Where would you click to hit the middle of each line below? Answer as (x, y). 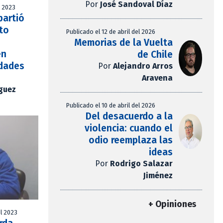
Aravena (157, 78)
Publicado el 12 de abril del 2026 (111, 32)
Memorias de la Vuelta (123, 43)
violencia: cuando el (128, 128)
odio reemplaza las (130, 140)
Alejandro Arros (143, 66)
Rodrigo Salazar (141, 164)
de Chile (155, 55)
